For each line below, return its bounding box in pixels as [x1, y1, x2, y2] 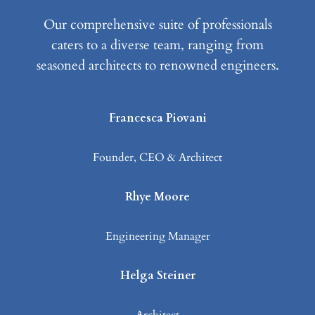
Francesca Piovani [108, 110, 207, 127]
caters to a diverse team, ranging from [51, 35, 264, 54]
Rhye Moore [125, 189, 190, 205]
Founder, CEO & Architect [93, 150, 222, 166]
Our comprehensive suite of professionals [43, 15, 272, 34]
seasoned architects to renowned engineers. [36, 56, 279, 75]
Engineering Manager [105, 229, 210, 245]
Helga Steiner [120, 268, 195, 284]
